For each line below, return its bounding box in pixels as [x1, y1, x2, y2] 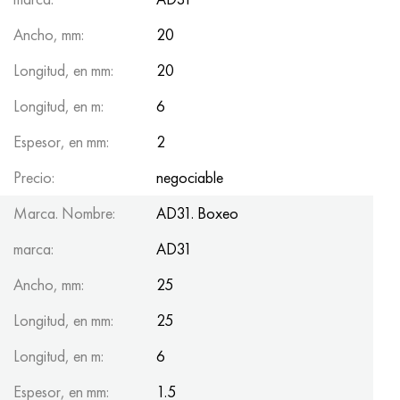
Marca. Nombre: [13, 202, 115, 223]
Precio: [13, 166, 54, 187]
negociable [156, 166, 223, 187]
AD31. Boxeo [156, 202, 238, 223]
